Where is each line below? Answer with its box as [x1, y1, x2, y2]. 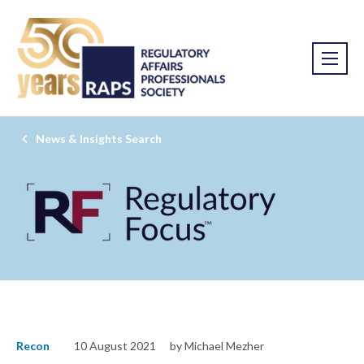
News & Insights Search [36, 132, 162, 146]
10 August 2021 [74, 339, 156, 353]
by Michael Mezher [170, 339, 264, 353]
